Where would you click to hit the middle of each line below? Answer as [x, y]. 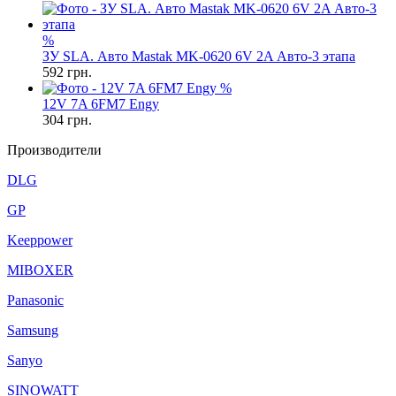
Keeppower [40, 240]
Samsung [33, 330]
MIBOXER [40, 270]
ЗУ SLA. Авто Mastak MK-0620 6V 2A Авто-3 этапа [199, 56]
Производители [54, 150]
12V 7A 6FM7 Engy [101, 104]
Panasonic [35, 300]
